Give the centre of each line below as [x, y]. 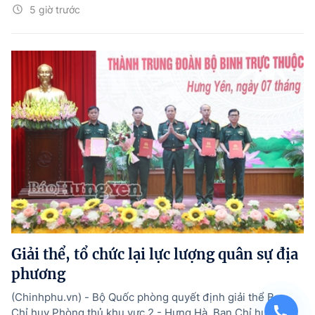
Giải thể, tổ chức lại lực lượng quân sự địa [155, 255]
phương [38, 274]
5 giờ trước [55, 10]
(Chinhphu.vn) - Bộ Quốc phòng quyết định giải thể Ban [149, 297]
